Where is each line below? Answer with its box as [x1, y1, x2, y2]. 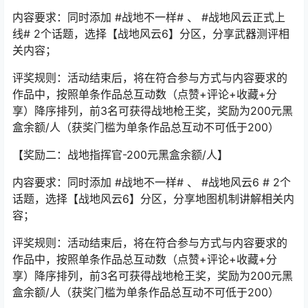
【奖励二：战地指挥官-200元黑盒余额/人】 [12, 148, 228, 162]
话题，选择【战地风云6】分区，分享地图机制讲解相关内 [12, 192, 294, 206]
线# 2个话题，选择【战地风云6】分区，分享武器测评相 [12, 27, 289, 41]
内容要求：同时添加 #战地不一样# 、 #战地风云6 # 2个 [12, 175, 291, 189]
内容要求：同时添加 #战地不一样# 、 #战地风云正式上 [12, 10, 285, 24]
